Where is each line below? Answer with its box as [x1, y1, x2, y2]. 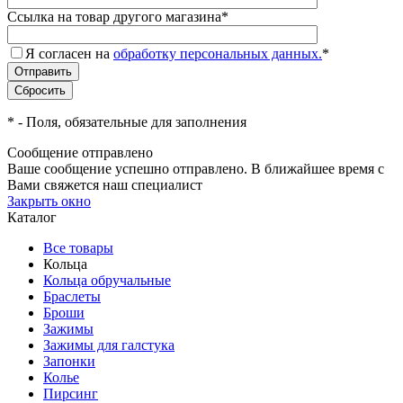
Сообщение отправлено [7, 145, 153, 161]
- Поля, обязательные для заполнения [14, 114, 246, 130]
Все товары [43, 240, 113, 256]
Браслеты [43, 289, 101, 305]
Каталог [7, 210, 57, 226]
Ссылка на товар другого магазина [7, 9, 221, 25]
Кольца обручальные [43, 273, 171, 289]
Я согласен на [25, 46, 113, 62]
